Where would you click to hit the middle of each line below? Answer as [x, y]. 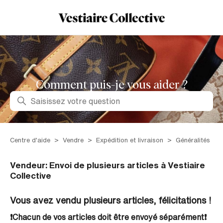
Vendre [73, 140]
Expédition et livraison [131, 140]
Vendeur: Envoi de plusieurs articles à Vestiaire [108, 165]
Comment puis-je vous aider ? [111, 85]
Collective [31, 175]
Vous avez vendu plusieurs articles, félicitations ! [111, 200]
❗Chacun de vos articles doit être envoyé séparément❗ [108, 217]
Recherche [30, 96]
